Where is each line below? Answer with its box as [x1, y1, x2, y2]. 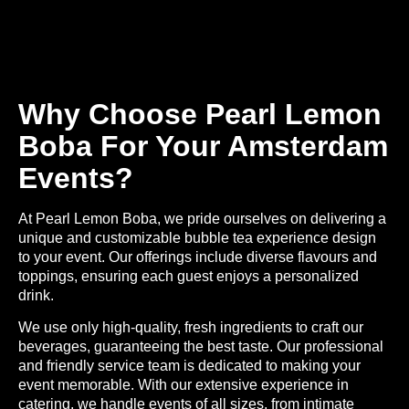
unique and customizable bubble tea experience [18, 230, 332, 246]
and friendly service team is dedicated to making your [18, 358, 361, 374]
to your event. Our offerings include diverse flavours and [18, 249, 377, 266]
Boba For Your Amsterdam [18, 130, 388, 163]
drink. [18, 288, 58, 304]
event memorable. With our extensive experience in [18, 377, 349, 393]
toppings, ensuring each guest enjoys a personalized [18, 268, 359, 285]
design [332, 230, 376, 246]
